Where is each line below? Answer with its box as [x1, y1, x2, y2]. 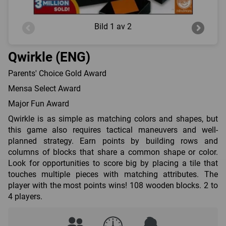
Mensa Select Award [8, 84, 81, 94]
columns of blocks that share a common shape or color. [8, 147, 218, 157]
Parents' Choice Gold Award [8, 69, 106, 79]
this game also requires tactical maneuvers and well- [8, 125, 218, 135]
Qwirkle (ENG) [8, 49, 90, 65]
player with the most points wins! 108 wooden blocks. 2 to [8, 181, 218, 191]
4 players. [8, 192, 42, 202]
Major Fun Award [8, 99, 69, 109]
